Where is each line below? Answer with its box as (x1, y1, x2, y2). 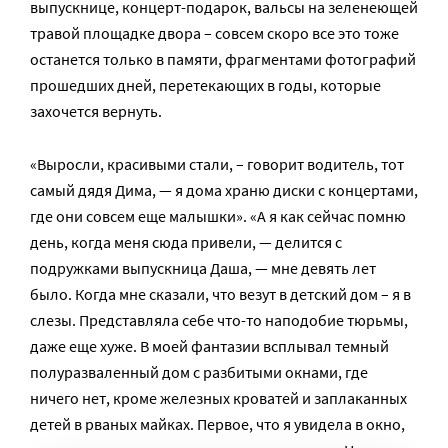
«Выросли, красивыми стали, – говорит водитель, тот (30, 154, 404, 174)
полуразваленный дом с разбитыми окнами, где (30, 362, 368, 382)
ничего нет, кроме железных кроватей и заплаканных (30, 388, 407, 408)
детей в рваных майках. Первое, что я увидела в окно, (30, 414, 405, 434)
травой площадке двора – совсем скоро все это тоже (30, 23, 399, 43)
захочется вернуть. (30, 101, 162, 121)
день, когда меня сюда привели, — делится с (30, 232, 342, 252)
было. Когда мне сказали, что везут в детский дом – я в (30, 284, 411, 304)
